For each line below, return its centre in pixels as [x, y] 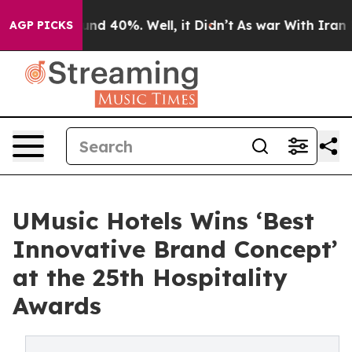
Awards [57, 306]
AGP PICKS [41, 25]
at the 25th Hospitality [150, 277]
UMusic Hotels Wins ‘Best [163, 221]
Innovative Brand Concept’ [175, 249]
